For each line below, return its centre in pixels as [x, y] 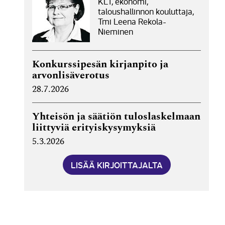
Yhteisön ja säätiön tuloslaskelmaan [116, 116]
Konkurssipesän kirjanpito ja [100, 64]
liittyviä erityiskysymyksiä [94, 127]
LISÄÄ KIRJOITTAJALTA [117, 164]
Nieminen [116, 31]
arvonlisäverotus [71, 75]
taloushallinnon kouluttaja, [146, 11]
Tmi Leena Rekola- [132, 21]
